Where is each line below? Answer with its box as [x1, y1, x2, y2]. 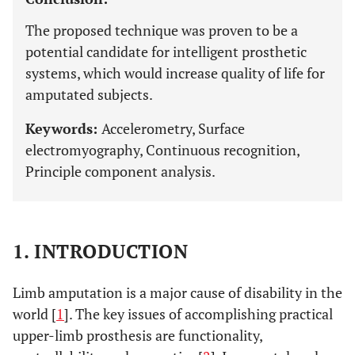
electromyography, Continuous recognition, [25, 140, 300, 159]
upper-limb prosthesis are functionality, [13, 326, 262, 345]
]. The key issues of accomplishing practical [64, 304, 333, 323]
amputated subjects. [25, 85, 153, 104]
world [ [13, 304, 56, 323]
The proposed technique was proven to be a [25, 21, 298, 40]
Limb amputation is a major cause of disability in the [13, 283, 342, 302]
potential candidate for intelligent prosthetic [25, 42, 307, 61]
